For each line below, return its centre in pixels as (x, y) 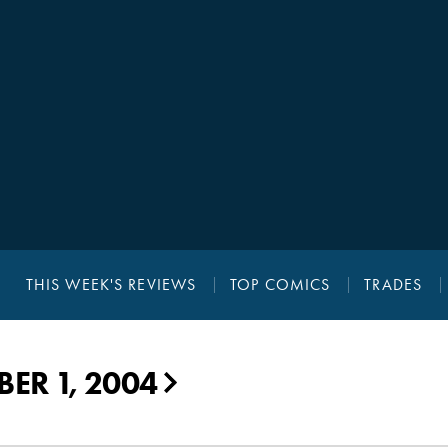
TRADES (393, 285)
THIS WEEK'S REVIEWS (111, 285)
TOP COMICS (280, 285)
